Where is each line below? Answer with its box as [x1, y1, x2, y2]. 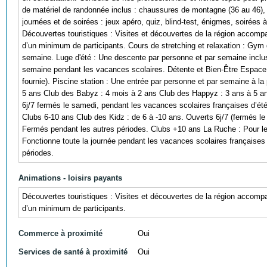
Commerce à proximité [18, 228, 103, 238]
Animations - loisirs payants [18, 173, 122, 182]
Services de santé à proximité [18, 247, 128, 256]
